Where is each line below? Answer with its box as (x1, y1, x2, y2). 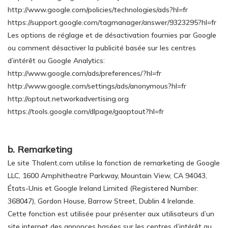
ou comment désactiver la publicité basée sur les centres (8, 43, 196, 52)
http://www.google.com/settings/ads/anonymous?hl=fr (8, 81, 186, 91)
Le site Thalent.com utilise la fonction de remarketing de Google (8, 158, 220, 167)
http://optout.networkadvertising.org (8, 94, 129, 103)
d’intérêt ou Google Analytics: (8, 56, 105, 65)
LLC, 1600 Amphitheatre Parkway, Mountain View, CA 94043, (8, 171, 207, 180)
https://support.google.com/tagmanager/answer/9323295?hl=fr (8, 18, 216, 27)
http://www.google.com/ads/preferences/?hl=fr (8, 69, 161, 78)
